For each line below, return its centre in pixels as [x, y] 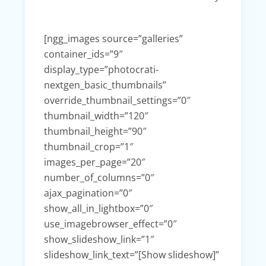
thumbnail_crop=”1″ [88, 146]
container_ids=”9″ [83, 54]
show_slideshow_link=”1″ [99, 239]
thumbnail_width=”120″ [96, 115]
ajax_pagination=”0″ [88, 193]
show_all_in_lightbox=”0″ [98, 208]
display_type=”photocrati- [101, 69]
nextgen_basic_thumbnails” [105, 85]
